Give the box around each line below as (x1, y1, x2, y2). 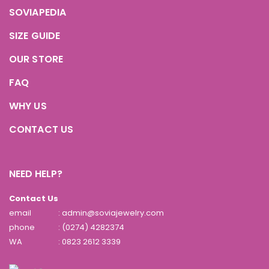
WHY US (9, 98, 47, 113)
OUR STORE (9, 52, 63, 66)
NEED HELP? (9, 166, 62, 181)
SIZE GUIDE (9, 28, 60, 43)
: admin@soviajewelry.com (58, 207, 164, 219)
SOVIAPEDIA (9, 5, 66, 19)
